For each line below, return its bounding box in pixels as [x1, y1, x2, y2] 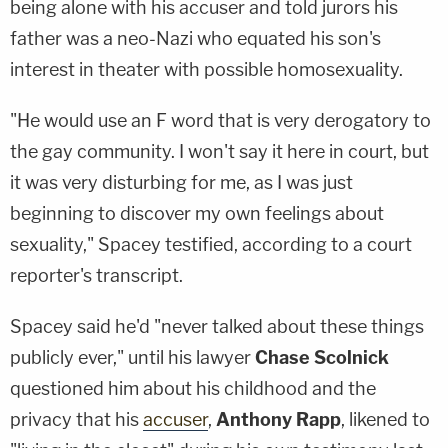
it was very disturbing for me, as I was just [10, 172, 353, 194]
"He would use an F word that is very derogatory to [10, 110, 431, 132]
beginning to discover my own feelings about [10, 203, 384, 225]
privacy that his [10, 409, 143, 431]
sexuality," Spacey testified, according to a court [10, 234, 412, 256]
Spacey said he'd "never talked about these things [10, 316, 424, 338]
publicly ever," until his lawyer [10, 347, 255, 369]
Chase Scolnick [255, 347, 389, 369]
